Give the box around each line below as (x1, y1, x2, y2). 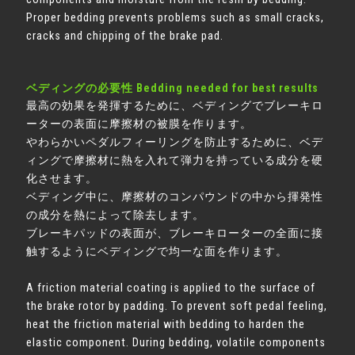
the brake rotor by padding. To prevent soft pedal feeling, (26, 300, 328, 313)
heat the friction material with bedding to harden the (26, 318, 306, 331)
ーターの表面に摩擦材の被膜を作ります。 (26, 117, 253, 131)
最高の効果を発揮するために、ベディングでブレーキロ (26, 99, 324, 113)
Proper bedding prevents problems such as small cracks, (26, 11, 325, 25)
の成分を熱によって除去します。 (26, 208, 205, 222)
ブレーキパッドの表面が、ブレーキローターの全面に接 (26, 227, 324, 240)
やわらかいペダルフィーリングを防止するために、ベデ (26, 136, 324, 149)
